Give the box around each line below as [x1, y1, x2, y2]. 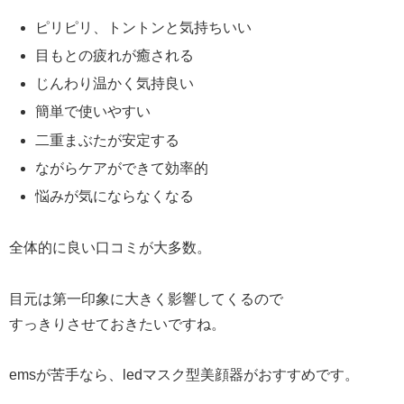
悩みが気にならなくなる [35, 188, 195, 204]
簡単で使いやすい [35, 104, 151, 120]
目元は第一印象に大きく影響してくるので [9, 290, 283, 307]
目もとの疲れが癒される [35, 48, 195, 64]
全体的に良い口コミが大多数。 [9, 239, 211, 255]
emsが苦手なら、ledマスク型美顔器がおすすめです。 [9, 367, 359, 383]
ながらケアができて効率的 [35, 160, 209, 176]
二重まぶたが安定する [35, 132, 180, 148]
